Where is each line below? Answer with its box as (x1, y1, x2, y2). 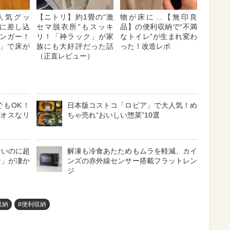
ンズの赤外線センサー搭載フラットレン (67, 156, 197, 165)
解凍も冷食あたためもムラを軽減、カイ (67, 146, 197, 155)
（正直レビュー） (36, 51, 94, 60)
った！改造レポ (120, 42, 170, 50)
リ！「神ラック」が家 (36, 32, 113, 41)
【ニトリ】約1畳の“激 (36, 12, 113, 21)
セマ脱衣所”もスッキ (36, 22, 113, 31)
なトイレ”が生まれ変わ (120, 32, 197, 41)
